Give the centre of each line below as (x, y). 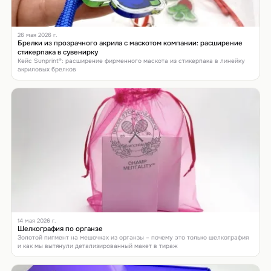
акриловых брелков (47, 69)
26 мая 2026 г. (38, 35)
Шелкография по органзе (60, 228)
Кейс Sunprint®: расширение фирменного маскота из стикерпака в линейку (132, 60)
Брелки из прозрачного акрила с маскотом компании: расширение (130, 43)
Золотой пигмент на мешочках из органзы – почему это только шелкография (133, 237)
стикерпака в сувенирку (58, 52)
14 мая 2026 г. (37, 220)
